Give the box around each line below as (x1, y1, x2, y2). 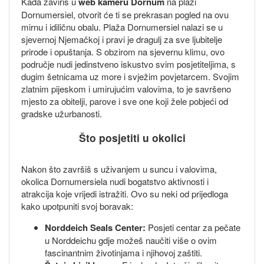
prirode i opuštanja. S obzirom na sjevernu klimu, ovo (21, 45, 225, 58)
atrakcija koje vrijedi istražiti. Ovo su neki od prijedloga (21, 187, 228, 200)
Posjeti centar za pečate (146, 220, 240, 233)
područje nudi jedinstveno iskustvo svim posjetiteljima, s (21, 58, 236, 71)
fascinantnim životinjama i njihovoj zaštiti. (45, 246, 202, 259)
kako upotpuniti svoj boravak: (21, 199, 133, 212)
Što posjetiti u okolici (78, 130, 186, 145)
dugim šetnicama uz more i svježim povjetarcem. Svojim (21, 70, 239, 83)
